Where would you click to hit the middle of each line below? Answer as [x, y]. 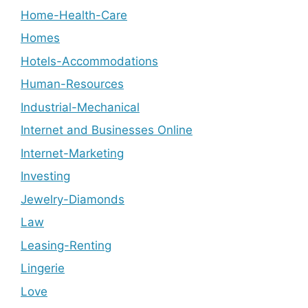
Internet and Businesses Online [107, 130]
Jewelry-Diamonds [73, 199]
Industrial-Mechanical [80, 107]
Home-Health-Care [74, 15]
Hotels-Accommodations [89, 61]
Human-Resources [72, 84]
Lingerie [43, 268]
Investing [45, 176]
